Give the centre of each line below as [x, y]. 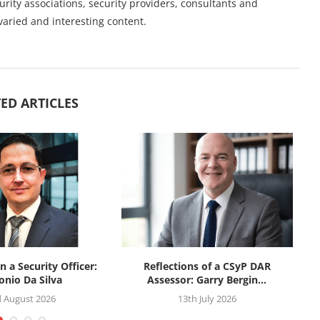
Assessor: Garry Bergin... [207, 279]
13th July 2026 [207, 298]
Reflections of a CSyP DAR [207, 266]
